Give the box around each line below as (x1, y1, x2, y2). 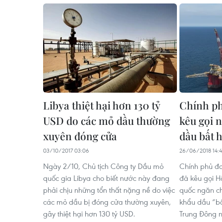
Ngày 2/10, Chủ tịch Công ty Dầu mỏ (43, 161, 164, 171)
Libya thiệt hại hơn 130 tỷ (43, 98, 160, 112)
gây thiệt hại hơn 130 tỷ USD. (43, 208, 135, 219)
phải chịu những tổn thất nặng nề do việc (43, 184, 175, 195)
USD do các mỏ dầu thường (43, 113, 170, 127)
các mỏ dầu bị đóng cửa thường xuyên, (43, 196, 171, 207)
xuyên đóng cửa (43, 128, 117, 143)
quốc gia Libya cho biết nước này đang (43, 172, 169, 183)
